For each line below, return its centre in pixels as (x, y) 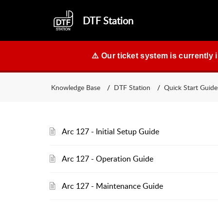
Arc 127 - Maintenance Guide (112, 186)
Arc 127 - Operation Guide (108, 159)
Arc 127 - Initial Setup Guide (110, 131)
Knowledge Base (76, 87)
